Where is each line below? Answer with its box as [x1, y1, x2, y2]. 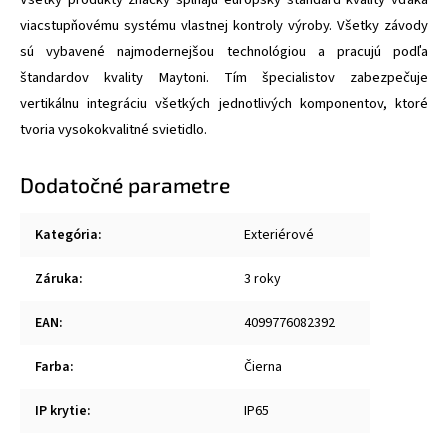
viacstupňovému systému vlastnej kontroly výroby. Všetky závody [20, 15, 428, 37]
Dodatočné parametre [20, 172, 230, 198]
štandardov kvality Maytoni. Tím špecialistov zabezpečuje [20, 67, 428, 89]
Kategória [35, 225, 98, 246]
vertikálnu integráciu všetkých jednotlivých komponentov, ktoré [20, 93, 428, 115]
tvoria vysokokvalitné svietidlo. [20, 119, 207, 141]
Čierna [244, 357, 282, 378]
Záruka [35, 269, 79, 290]
